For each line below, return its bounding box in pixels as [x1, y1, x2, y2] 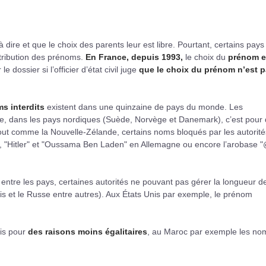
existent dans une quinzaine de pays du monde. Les [45, 102, 243, 112]
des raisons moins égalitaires [28, 226, 147, 236]
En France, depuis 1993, [85, 52, 183, 62]
